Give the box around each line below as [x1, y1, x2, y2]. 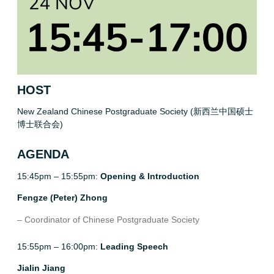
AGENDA [17, 147, 69, 161]
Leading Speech [100, 242, 168, 251]
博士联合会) [17, 119, 63, 130]
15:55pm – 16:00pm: [17, 242, 100, 251]
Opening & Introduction [100, 171, 199, 181]
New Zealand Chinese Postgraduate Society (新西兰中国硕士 [17, 106, 253, 117]
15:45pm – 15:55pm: [17, 171, 100, 181]
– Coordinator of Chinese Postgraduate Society [17, 214, 199, 224]
